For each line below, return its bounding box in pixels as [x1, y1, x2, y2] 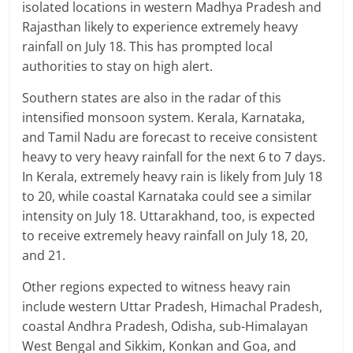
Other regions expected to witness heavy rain [22, 277, 292, 295]
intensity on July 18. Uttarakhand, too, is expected [22, 206, 316, 225]
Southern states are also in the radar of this [22, 88, 282, 106]
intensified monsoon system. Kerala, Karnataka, [22, 108, 306, 126]
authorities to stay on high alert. [22, 57, 214, 75]
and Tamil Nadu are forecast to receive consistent [22, 128, 318, 146]
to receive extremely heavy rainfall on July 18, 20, [22, 226, 309, 244]
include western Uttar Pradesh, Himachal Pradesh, [22, 297, 323, 315]
